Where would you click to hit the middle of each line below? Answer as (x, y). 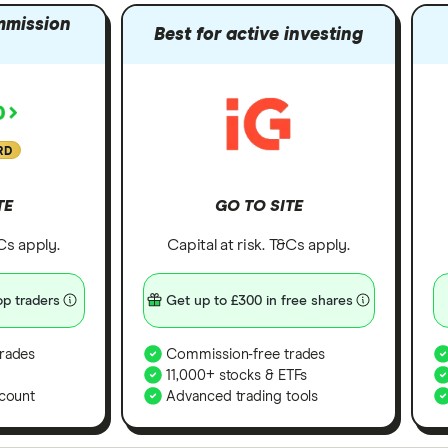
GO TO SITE (258, 205)
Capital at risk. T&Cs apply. (258, 245)
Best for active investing (258, 35)
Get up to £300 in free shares (259, 300)
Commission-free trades (244, 355)
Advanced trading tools (240, 397)
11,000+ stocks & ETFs (235, 376)
